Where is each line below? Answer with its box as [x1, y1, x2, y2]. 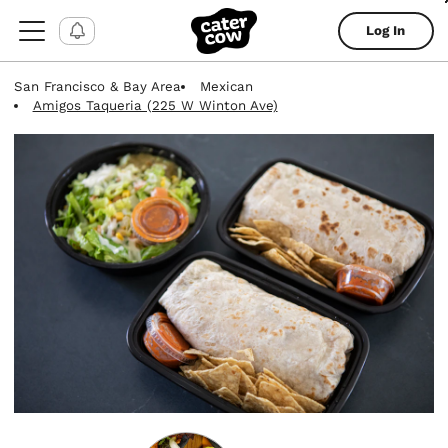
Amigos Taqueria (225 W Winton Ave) [32, 97, 278, 113]
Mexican [199, 78, 253, 94]
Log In [366, 23, 406, 39]
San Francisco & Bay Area [14, 78, 182, 94]
